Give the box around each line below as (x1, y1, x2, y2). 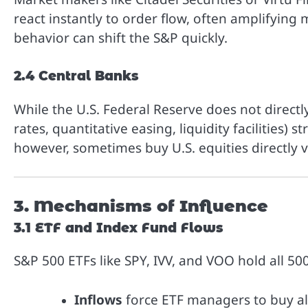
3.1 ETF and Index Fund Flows (14, 220, 223, 236)
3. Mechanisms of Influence (14, 196, 268, 217)
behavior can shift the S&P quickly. (14, 28, 228, 47)
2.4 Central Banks (14, 68, 139, 85)
